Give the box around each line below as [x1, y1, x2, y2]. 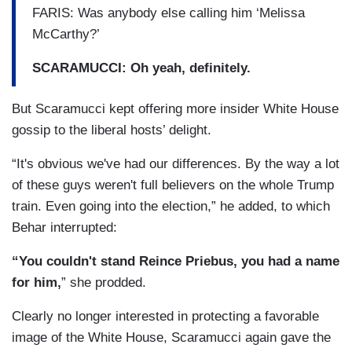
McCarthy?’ [32, 26, 100, 42]
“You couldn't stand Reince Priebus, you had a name [12, 254, 339, 269]
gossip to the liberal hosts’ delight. [12, 123, 211, 138]
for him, [12, 275, 61, 291]
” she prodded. [61, 275, 146, 291]
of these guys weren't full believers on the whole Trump [12, 178, 334, 193]
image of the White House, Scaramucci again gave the [12, 330, 331, 346]
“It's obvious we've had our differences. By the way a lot [12, 156, 339, 172]
